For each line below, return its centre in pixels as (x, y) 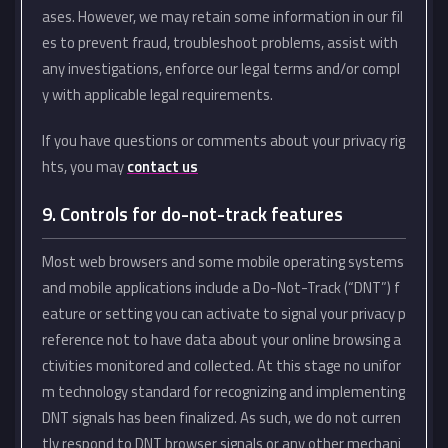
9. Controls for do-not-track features (192, 214)
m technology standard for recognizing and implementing (223, 391)
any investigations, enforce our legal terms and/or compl (221, 68)
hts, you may (84, 166)
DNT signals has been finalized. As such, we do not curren (221, 417)
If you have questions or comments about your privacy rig (223, 140)
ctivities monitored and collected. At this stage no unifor (221, 365)
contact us (162, 166)
